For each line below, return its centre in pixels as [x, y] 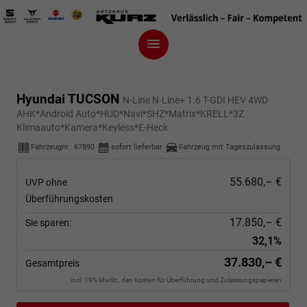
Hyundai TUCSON [70, 99]
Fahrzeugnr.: [52, 147]
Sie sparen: [48, 223]
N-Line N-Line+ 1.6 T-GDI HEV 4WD [195, 100]
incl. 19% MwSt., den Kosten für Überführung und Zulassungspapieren [176, 280]
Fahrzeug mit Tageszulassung [230, 147]
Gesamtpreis [52, 263]
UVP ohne [46, 182]
